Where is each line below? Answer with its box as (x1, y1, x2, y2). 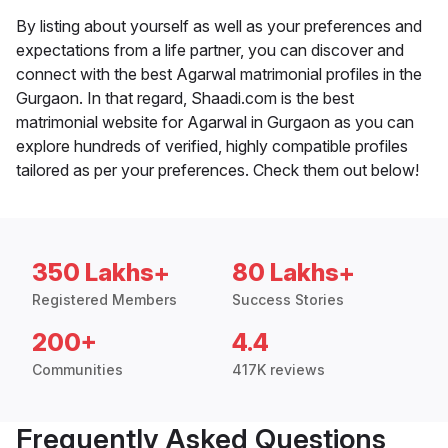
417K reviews (232, 361, 325, 379)
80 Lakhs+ (232, 258, 355, 288)
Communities (32, 361, 123, 379)
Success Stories (232, 291, 344, 309)
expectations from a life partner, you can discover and (16, 40, 404, 61)
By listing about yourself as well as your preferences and (16, 16, 422, 37)
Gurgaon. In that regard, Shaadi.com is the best (16, 88, 354, 109)
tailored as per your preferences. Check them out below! (16, 160, 419, 181)
